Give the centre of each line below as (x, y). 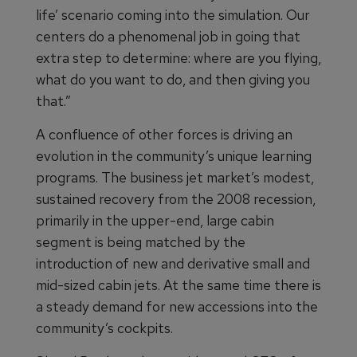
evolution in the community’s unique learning (174, 156)
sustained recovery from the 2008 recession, (176, 199)
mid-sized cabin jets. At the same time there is (178, 285)
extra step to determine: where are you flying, (178, 58)
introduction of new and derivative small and (173, 264)
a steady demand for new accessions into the (177, 307)
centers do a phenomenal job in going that (168, 37)
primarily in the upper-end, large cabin (155, 221)
